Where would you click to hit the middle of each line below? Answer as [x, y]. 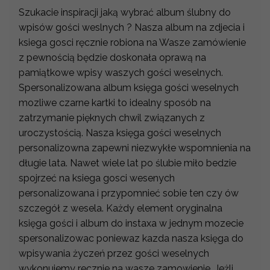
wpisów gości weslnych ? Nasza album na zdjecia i [132, 27]
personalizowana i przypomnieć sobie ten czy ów [129, 193]
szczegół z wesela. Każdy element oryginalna [121, 208]
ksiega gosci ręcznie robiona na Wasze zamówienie [132, 42]
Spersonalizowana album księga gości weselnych [129, 87]
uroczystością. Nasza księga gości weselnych [120, 133]
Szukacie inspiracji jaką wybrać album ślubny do [125, 12]
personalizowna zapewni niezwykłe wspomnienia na [135, 148]
